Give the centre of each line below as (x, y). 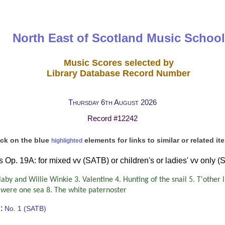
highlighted (67, 141)
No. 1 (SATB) (25, 208)
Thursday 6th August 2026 (113, 102)
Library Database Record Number (119, 73)
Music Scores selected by (119, 63)
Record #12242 (113, 119)
